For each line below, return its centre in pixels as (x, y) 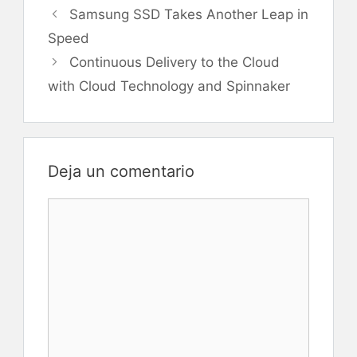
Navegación (85, 11)
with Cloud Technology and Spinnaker (169, 86)
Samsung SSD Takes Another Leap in (189, 14)
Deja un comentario (121, 171)
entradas (76, 51)
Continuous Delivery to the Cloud (175, 62)
